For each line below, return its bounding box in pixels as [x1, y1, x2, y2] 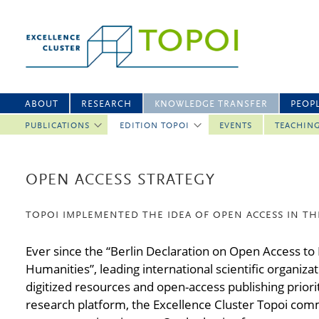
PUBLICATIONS [25, 122, 90, 130]
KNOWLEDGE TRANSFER [155, 100, 268, 109]
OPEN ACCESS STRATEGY [26, 173, 215, 189]
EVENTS [219, 122, 252, 130]
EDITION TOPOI [120, 122, 189, 130]
